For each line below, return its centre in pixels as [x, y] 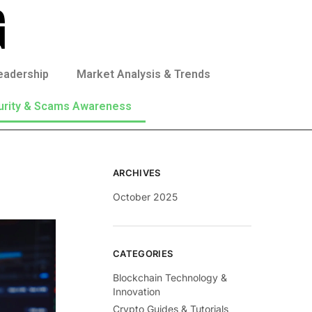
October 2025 [146, 197]
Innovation [137, 291]
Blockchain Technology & [170, 277]
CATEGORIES [143, 253]
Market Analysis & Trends [143, 74]
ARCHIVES [137, 173]
